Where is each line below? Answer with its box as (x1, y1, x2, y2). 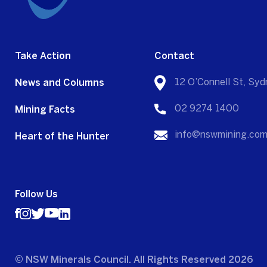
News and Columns (15, 77, 104, 89)
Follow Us (15, 188, 58, 200)
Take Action (15, 50, 71, 62)
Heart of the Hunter (15, 131, 110, 142)
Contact (154, 50, 194, 62)
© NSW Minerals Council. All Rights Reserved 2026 (15, 254, 253, 266)
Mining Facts (15, 104, 75, 116)
